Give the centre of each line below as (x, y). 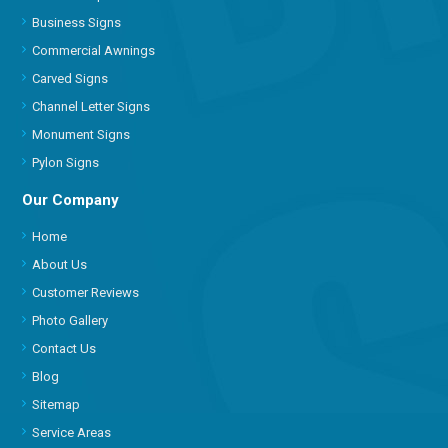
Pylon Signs (66, 162)
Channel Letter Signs (91, 106)
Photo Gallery (70, 320)
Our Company (71, 199)
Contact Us (64, 348)
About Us (60, 264)
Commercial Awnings (94, 50)
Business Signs (77, 22)
